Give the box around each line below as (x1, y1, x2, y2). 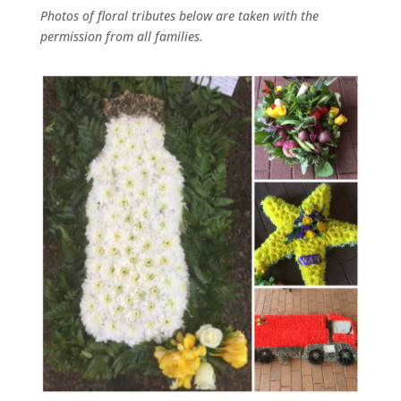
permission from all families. (39, 28, 203, 46)
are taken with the (215, 7, 319, 25)
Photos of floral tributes (39, 7, 179, 25)
